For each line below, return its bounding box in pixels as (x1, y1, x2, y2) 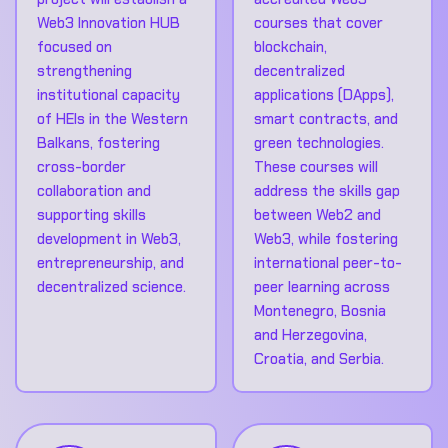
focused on (37, 36, 112, 57)
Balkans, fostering (37, 132, 160, 153)
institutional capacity (37, 84, 180, 105)
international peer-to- (253, 252, 402, 273)
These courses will (253, 156, 378, 177)
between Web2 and (253, 204, 381, 225)
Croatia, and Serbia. (253, 348, 384, 369)
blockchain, (253, 36, 327, 57)
